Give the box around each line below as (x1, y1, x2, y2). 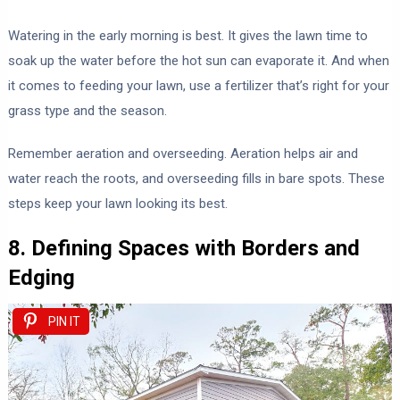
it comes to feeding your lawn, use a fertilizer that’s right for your (7, 77, 389, 94)
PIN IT (47, 313, 80, 329)
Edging (7, 264, 75, 290)
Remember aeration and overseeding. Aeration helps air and (7, 145, 358, 162)
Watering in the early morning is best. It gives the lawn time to (7, 27, 368, 44)
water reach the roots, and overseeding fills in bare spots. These (7, 170, 385, 187)
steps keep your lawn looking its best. (7, 195, 228, 212)
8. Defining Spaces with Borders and (7, 235, 360, 261)
